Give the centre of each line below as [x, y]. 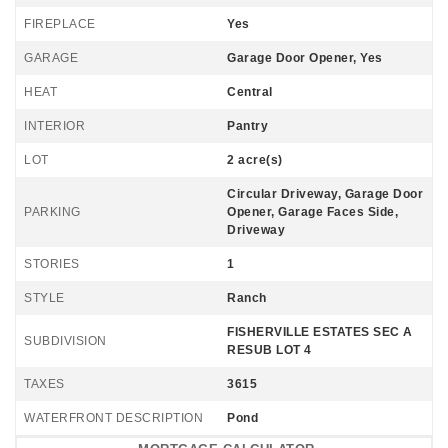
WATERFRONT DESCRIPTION [113, 418]
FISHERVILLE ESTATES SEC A [320, 332]
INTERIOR [54, 126]
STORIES [52, 264]
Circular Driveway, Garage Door [325, 194]
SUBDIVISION [65, 341]
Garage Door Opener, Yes [305, 58]
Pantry [247, 126]
